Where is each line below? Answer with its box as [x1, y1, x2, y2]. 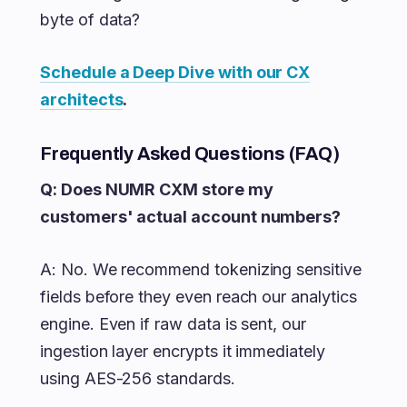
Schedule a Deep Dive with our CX [40, 63, 311, 82]
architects [40, 90, 124, 109]
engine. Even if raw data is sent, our [40, 314, 307, 333]
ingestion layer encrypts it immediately [40, 342, 325, 361]
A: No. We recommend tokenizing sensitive [40, 260, 362, 279]
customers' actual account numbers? [40, 207, 342, 226]
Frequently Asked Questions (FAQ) [40, 144, 340, 164]
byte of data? [40, 10, 141, 29]
